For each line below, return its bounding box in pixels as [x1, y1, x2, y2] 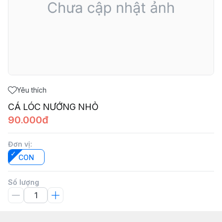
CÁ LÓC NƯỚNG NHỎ [8, 102, 99, 112]
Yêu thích [17, 86, 47, 94]
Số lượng [8, 178, 39, 186]
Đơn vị [8, 140, 30, 148]
